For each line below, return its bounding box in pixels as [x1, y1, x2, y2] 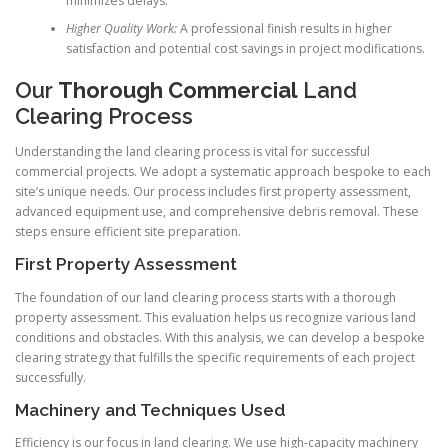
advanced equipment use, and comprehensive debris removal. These [15, 203, 419, 221]
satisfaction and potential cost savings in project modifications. [65, 39, 425, 57]
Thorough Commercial [58, 77, 298, 104]
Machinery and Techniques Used [15, 399, 286, 420]
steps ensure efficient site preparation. [15, 223, 241, 241]
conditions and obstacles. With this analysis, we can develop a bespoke [15, 328, 425, 346]
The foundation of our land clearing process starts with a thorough [15, 288, 396, 306]
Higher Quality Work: [65, 19, 177, 37]
